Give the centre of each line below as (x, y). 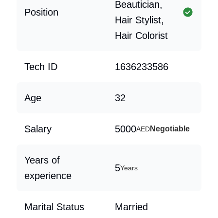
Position (41, 12)
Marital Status (54, 207)
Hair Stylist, (139, 20)
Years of (42, 160)
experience (48, 176)
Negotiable (170, 129)
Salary (38, 129)
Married (131, 207)
